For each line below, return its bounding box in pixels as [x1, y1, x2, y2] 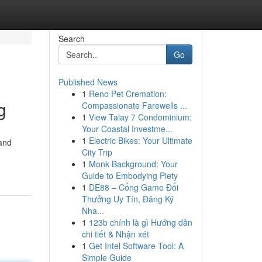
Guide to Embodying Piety [81, 170, 178, 181]
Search [58, 33, 85, 44]
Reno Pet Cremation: [88, 88, 167, 99]
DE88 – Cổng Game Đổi [88, 181, 178, 193]
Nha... [81, 205, 104, 216]
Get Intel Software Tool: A [88, 240, 184, 251]
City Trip [81, 146, 112, 158]
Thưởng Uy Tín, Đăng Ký [81, 193, 174, 205]
